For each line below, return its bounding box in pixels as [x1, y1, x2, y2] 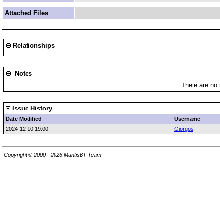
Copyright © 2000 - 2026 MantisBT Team [4, 152, 101, 158]
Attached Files [5, 9, 48, 17]
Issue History [10, 105, 52, 112]
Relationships [11, 42, 55, 49]
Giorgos [174, 126, 193, 132]
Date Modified [6, 116, 42, 122]
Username [174, 116, 200, 122]
